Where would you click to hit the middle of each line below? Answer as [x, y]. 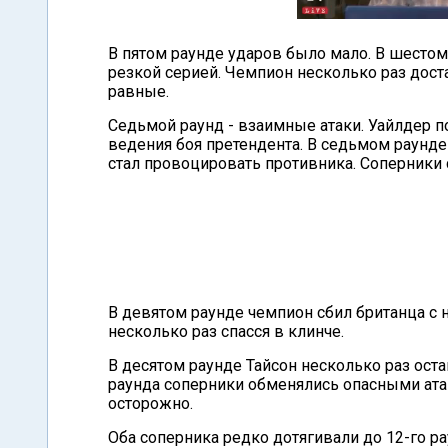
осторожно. [150, 403]
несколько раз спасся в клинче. [226, 331]
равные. [138, 91]
